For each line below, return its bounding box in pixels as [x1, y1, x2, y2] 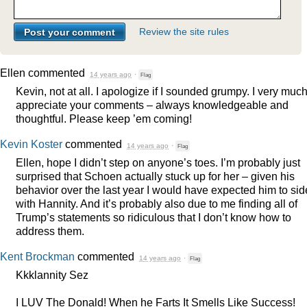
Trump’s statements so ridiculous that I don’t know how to [16, 211, 291, 224]
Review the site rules [139, 26, 229, 38]
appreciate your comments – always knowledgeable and [16, 99, 288, 112]
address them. [16, 225, 84, 238]
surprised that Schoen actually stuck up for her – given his [16, 170, 295, 183]
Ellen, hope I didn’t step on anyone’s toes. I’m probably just [16, 156, 300, 169]
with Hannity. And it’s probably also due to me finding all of [16, 197, 297, 210]
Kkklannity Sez [16, 268, 88, 281]
